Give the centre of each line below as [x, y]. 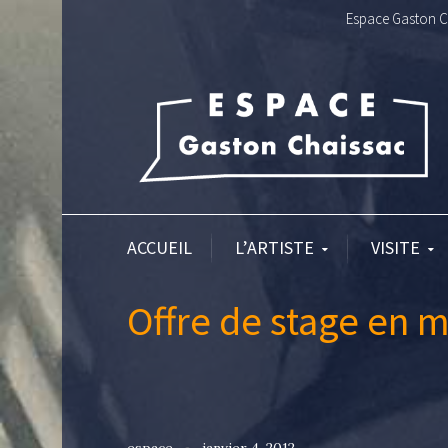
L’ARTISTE [274, 247]
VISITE [395, 247]
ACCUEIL [159, 247]
